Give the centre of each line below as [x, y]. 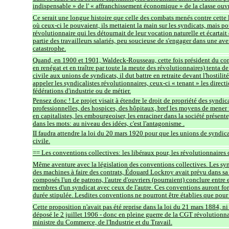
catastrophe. [49, 48]
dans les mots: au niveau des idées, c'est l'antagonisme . [109, 123]
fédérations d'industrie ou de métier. [82, 91]
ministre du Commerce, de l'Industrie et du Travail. [102, 222]
